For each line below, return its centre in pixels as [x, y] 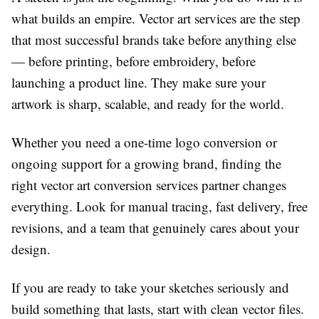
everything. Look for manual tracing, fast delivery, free [159, 206]
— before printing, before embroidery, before [134, 61]
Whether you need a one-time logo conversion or [144, 142]
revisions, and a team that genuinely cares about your [155, 228]
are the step [268, 19]
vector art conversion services [119, 185]
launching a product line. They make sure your [138, 83]
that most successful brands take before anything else [154, 40]
